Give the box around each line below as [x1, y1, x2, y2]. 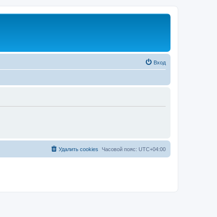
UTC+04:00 [139, 146, 166, 152]
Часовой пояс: [102, 146, 139, 152]
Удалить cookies [59, 146, 98, 152]
